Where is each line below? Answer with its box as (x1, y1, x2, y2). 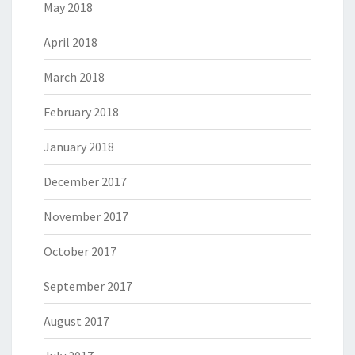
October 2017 (44, 243, 116, 260)
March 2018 (44, 69, 105, 86)
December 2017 (44, 174, 127, 190)
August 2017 (44, 313, 109, 330)
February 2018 (44, 104, 119, 120)
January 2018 (44, 139, 114, 155)
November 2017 (44, 208, 128, 225)
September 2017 (44, 278, 132, 295)
